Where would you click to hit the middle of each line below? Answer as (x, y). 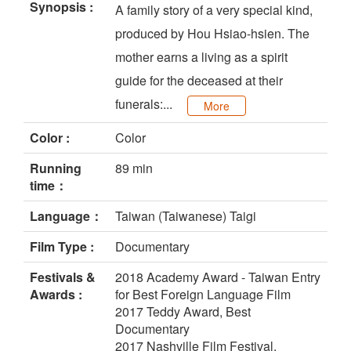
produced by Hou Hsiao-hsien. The (212, 34)
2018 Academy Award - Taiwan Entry (218, 277)
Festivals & (63, 277)
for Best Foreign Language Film (203, 295)
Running (56, 168)
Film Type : (62, 247)
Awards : (56, 295)
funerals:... (145, 104)
